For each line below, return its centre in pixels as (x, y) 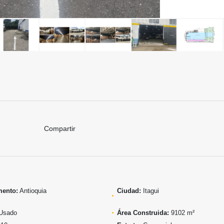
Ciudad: (129, 191)
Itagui (150, 191)
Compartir (59, 128)
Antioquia (32, 191)
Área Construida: (143, 213)
